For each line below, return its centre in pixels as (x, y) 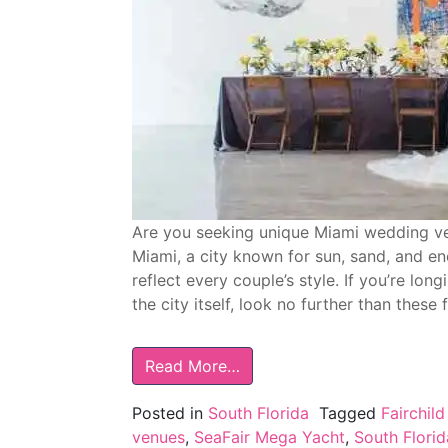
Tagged (350, 413)
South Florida (258, 413)
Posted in (170, 413)
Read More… (192, 366)
